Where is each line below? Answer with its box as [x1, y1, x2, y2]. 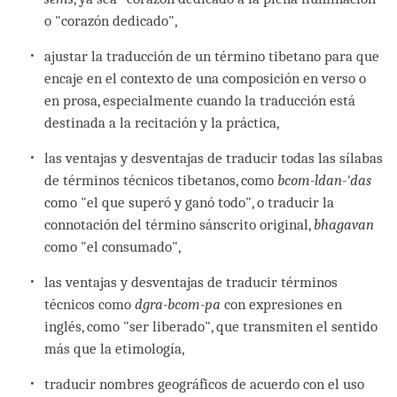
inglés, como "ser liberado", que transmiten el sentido [44, 317, 378, 335]
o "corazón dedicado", [44, 12, 178, 29]
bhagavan [314, 215, 375, 233]
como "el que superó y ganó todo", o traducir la [44, 193, 335, 211]
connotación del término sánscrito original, [44, 215, 315, 233]
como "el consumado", [44, 237, 182, 255]
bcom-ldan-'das [277, 171, 372, 189]
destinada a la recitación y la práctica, [44, 113, 280, 131]
